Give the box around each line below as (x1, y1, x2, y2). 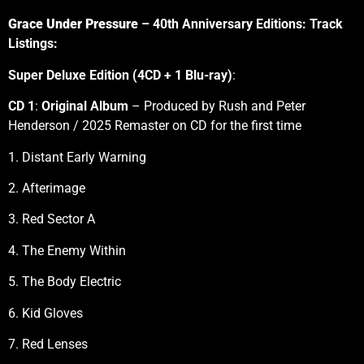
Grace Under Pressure (8, 16, 138, 32)
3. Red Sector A (8, 211, 95, 227)
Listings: (8, 36, 58, 52)
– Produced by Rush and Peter (132, 98, 305, 115)
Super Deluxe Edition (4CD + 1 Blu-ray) (8, 67, 232, 83)
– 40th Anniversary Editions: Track (138, 16, 343, 32)
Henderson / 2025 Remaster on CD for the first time (8, 118, 301, 134)
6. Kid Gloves (8, 305, 83, 321)
